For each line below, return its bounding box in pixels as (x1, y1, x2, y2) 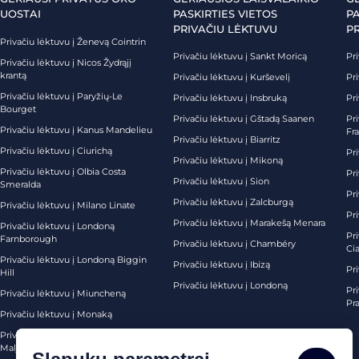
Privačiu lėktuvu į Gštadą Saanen (173, 112, 314, 124)
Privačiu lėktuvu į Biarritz (173, 133, 280, 145)
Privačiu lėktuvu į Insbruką (173, 91, 287, 103)
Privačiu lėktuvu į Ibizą (173, 258, 270, 270)
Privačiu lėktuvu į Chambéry (173, 237, 296, 249)
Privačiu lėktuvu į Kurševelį (173, 71, 290, 83)
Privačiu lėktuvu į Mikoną (173, 154, 283, 166)
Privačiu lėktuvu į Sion (173, 175, 269, 187)
